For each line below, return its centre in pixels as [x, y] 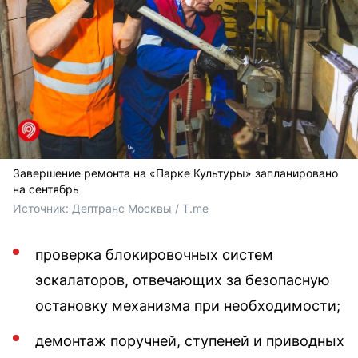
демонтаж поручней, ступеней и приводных [190, 341]
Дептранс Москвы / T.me [142, 209]
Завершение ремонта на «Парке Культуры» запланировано [175, 173]
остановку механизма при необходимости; [188, 306]
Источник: [42, 209]
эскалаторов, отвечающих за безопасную [183, 280]
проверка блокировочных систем [154, 255]
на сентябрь [46, 189]
